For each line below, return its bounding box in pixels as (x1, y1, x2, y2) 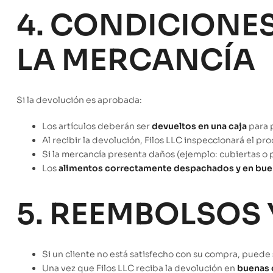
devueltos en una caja (152, 121, 247, 132)
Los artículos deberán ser (42, 121, 152, 132)
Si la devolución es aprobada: (16, 94, 142, 106)
